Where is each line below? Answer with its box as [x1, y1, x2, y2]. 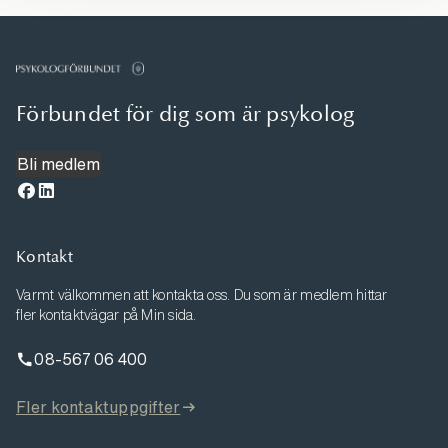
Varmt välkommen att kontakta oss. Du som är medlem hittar [16, 287, 388, 302]
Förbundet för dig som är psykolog [16, 100, 355, 127]
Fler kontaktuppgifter [16, 394, 181, 419]
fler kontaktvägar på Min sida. [16, 307, 197, 322]
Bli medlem [17, 151, 100, 176]
